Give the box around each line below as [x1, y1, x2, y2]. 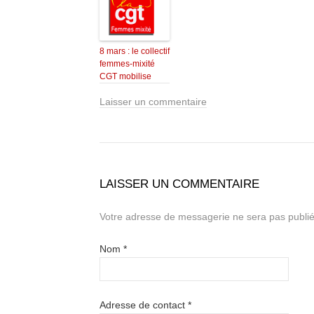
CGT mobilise [100, 71, 151, 82]
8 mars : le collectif [100, 46, 170, 57]
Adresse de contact [100, 299, 188, 311]
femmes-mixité [100, 59, 155, 69]
